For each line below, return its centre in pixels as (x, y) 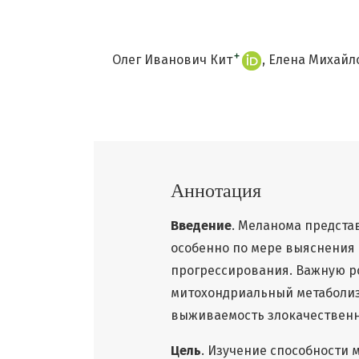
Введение (201, 226)
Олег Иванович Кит (172, 59)
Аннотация (216, 191)
